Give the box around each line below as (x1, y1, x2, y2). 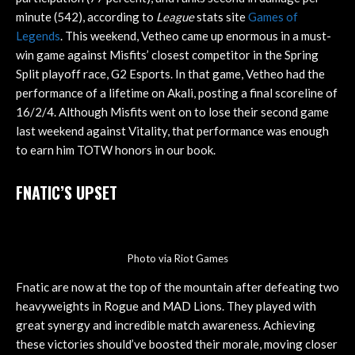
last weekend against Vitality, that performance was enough (16, 124, 329, 139)
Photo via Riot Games (127, 251, 228, 265)
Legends (16, 29, 60, 44)
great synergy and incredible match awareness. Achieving (16, 317, 315, 332)
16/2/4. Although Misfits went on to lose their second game (16, 105, 329, 120)
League (156, 10, 194, 25)
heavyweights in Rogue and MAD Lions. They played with (16, 298, 316, 313)
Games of (248, 10, 298, 25)
